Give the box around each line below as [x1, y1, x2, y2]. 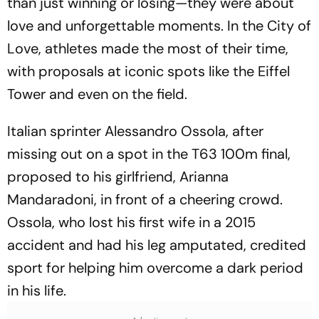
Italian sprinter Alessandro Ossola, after [7, 122, 263, 140]
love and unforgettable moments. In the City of [7, 16, 311, 35]
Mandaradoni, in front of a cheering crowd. [7, 190, 283, 209]
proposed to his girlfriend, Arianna [7, 167, 229, 186]
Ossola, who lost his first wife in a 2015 [7, 213, 256, 231]
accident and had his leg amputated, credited [7, 236, 306, 254]
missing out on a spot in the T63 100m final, [7, 145, 291, 163]
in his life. [7, 281, 66, 300]
